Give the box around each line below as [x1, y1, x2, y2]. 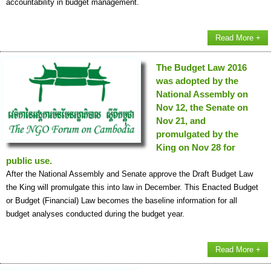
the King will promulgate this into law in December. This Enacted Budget [6, 183, 258, 192]
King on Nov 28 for [156, 142, 235, 153]
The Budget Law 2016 [156, 62, 247, 73]
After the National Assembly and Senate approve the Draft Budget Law [6, 169, 253, 179]
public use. [6, 155, 52, 166]
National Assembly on [156, 89, 248, 100]
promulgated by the [156, 129, 238, 140]
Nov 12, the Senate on [156, 102, 248, 113]
